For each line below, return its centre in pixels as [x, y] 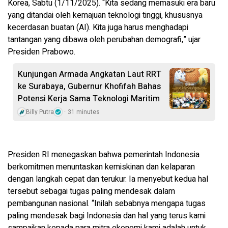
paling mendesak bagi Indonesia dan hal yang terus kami [107, 216]
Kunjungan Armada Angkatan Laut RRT [90, 75]
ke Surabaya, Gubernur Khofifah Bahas [89, 87]
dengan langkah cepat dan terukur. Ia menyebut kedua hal [108, 179]
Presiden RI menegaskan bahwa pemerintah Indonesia [104, 155]
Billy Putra [40, 112]
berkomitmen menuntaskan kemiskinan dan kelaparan [101, 167]
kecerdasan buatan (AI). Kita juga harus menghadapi [98, 28]
